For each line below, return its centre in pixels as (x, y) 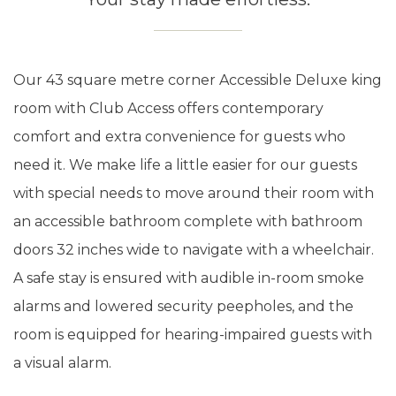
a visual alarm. (62, 362)
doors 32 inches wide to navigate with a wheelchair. (194, 249)
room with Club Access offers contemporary (168, 108)
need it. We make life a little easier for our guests (185, 164)
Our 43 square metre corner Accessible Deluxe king (198, 80)
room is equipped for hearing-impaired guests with (193, 334)
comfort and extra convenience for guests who (179, 136)
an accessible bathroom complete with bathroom (188, 221)
